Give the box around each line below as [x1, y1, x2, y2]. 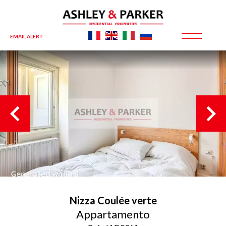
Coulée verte [97, 194, 157, 206]
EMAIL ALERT [10, 33, 43, 40]
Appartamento [76, 207, 150, 221]
